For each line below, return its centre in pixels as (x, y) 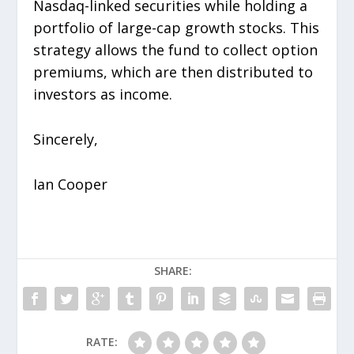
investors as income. (103, 94)
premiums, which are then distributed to (173, 72)
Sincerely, (66, 139)
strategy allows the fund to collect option (176, 50)
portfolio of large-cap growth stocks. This (177, 28)
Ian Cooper (71, 184)
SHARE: (173, 270)
